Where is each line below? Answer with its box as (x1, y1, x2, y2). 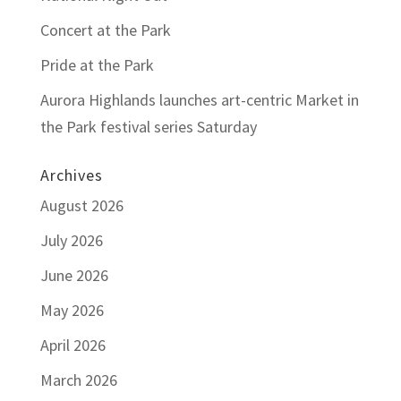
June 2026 (39, 264, 108, 286)
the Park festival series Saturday (39, 115, 257, 137)
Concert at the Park (39, 19, 171, 40)
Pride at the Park (39, 54, 154, 75)
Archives (39, 164, 103, 185)
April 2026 (39, 334, 106, 355)
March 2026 (39, 369, 117, 390)
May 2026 (39, 299, 104, 320)
